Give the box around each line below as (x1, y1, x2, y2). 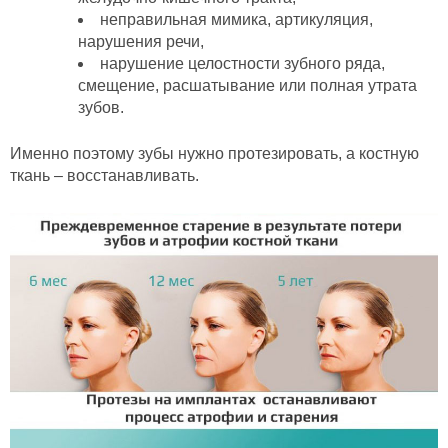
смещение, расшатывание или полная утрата (78, 77, 417, 95)
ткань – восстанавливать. (10, 167, 199, 185)
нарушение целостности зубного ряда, (100, 55, 385, 73)
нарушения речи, (78, 33, 204, 51)
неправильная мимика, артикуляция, (100, 11, 373, 29)
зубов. (78, 99, 124, 117)
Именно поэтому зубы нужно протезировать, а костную (10, 145, 419, 163)
